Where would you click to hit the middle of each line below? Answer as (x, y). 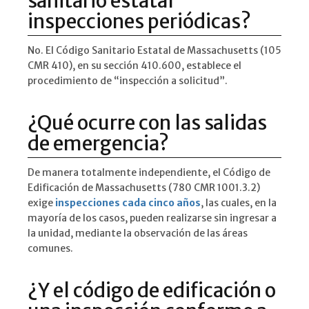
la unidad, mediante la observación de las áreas (138, 233)
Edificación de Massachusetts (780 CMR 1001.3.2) (144, 188)
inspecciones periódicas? (139, 22)
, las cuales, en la (239, 203)
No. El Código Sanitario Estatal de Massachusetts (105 (154, 51)
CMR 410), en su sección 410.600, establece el (134, 66)
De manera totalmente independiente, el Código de (149, 173)
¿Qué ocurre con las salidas (147, 123)
